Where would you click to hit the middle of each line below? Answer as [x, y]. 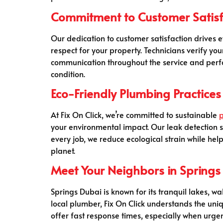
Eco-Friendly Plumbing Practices [136, 94]
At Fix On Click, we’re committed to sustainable [135, 115]
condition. [68, 73]
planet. [63, 151]
